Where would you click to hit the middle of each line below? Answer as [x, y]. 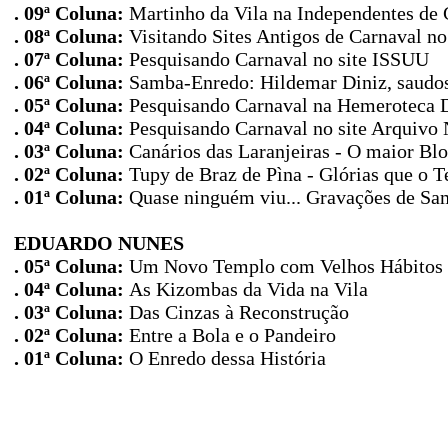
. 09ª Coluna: [69, 13]
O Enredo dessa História [227, 358]
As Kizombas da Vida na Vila [248, 289]
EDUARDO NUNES [99, 243]
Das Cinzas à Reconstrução [239, 312]
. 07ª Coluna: [69, 59]
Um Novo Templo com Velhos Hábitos [286, 266]
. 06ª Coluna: [69, 82]
